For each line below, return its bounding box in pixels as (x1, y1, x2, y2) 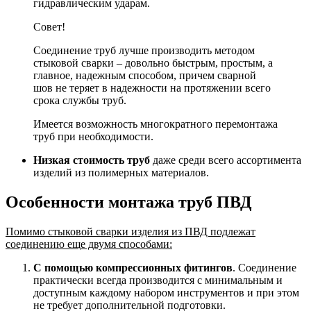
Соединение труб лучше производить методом (33, 44, 255, 56)
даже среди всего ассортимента (150, 153, 301, 166)
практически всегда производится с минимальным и (33, 274, 283, 286)
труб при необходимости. (33, 130, 153, 142)
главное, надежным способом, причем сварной (33, 69, 256, 81)
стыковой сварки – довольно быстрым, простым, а (33, 56, 273, 69)
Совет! (33, 20, 65, 33)
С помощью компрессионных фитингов (33, 261, 233, 274)
